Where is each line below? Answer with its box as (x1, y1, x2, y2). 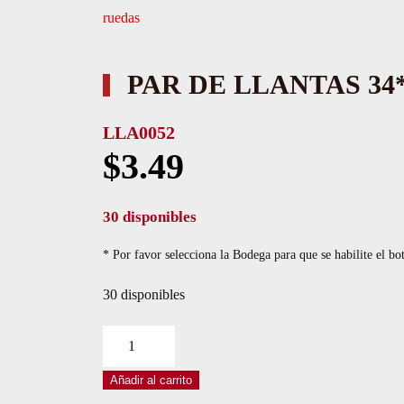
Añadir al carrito (109, 373, 192, 387)
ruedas (102, 10, 140, 25)
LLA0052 (102, 123, 175, 142)
